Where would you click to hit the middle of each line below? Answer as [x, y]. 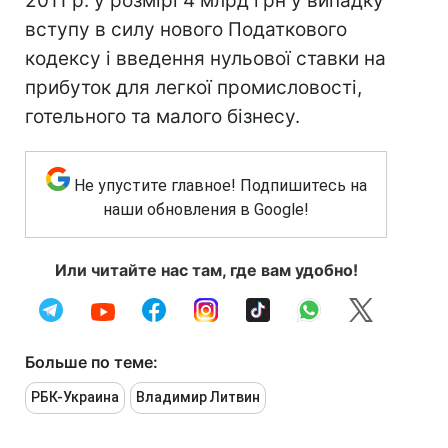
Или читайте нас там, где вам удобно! [206, 270]
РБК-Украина [75, 397]
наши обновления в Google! [206, 209]
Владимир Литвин [198, 397]
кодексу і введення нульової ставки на [205, 58]
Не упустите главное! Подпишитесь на [220, 185]
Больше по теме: [91, 362]
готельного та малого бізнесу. [162, 116]
